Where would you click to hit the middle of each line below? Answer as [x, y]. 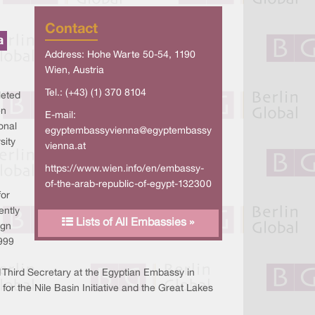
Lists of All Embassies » [134, 223]
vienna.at [65, 147]
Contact [71, 30]
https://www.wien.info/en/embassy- [124, 169]
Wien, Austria [74, 71]
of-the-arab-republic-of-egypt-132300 [128, 185]
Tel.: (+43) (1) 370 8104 [95, 93]
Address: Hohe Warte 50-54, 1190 [120, 55]
